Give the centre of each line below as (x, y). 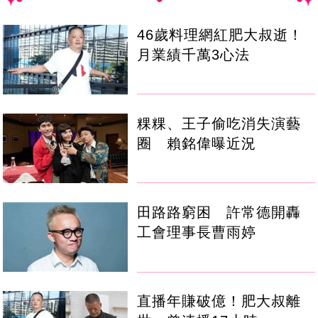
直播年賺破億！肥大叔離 (219, 301)
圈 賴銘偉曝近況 (197, 143)
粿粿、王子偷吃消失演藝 (219, 123)
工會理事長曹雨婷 (197, 232)
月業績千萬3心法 (194, 54)
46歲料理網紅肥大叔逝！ (220, 34)
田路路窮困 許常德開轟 (219, 212)
